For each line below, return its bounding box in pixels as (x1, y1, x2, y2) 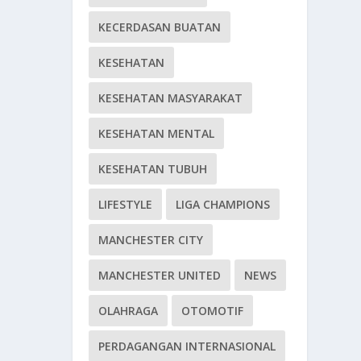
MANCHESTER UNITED (98, 268, 222, 284)
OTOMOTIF (181, 303, 244, 319)
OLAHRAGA (98, 303, 159, 319)
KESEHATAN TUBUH (98, 161, 208, 177)
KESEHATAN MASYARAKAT (98, 90, 243, 106)
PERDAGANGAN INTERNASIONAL (98, 338, 276, 355)
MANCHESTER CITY (98, 232, 204, 248)
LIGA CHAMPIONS (176, 197, 271, 213)
